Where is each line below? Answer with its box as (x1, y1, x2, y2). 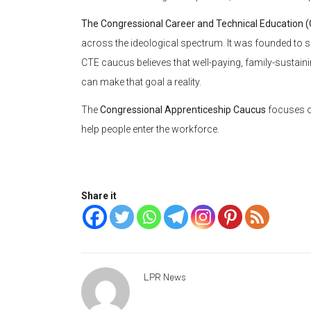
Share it (81, 190, 117, 202)
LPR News (144, 271, 186, 283)
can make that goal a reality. (81, 76, 201, 88)
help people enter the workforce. (81, 124, 219, 135)
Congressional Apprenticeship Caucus (100, 104, 266, 116)
